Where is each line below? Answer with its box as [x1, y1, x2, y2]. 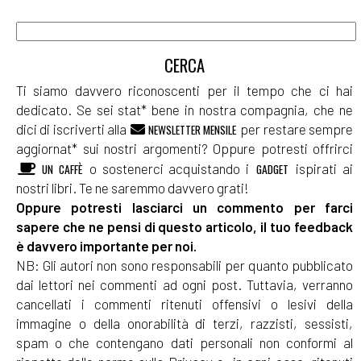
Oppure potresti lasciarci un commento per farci [16, 198, 353, 215]
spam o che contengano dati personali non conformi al [16, 334, 353, 351]
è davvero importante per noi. [16, 237, 197, 254]
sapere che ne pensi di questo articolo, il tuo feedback [16, 218, 353, 234]
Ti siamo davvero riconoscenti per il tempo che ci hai [16, 81, 353, 98]
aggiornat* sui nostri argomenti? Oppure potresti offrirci [16, 139, 353, 156]
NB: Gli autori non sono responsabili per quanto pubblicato [16, 256, 353, 273]
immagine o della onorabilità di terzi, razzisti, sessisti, [16, 314, 353, 331]
